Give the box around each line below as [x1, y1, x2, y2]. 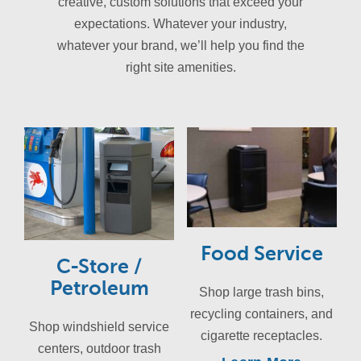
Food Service [200, 242, 323, 265]
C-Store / [56, 255, 143, 278]
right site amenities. [125, 60, 236, 75]
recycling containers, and [190, 306, 334, 321]
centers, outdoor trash [37, 341, 161, 355]
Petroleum [49, 276, 149, 300]
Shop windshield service [29, 319, 170, 334]
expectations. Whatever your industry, [74, 17, 287, 31]
